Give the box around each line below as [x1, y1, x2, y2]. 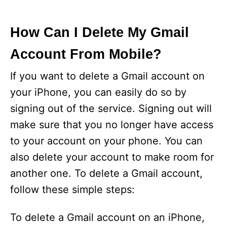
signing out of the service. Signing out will [10, 102, 212, 115]
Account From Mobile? [10, 47, 162, 62]
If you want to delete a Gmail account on [10, 70, 205, 82]
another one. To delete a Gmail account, [10, 167, 203, 179]
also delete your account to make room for [10, 151, 214, 163]
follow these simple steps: [10, 183, 135, 196]
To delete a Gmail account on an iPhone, [10, 211, 205, 223]
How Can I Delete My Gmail [10, 25, 189, 40]
